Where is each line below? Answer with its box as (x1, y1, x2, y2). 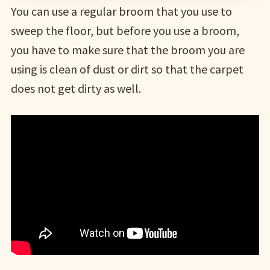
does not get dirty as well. (10, 81, 141, 96)
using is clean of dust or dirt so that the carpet (10, 61, 243, 77)
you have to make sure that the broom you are (10, 42, 245, 58)
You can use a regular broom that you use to (10, 4, 232, 19)
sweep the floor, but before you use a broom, (10, 23, 239, 39)
